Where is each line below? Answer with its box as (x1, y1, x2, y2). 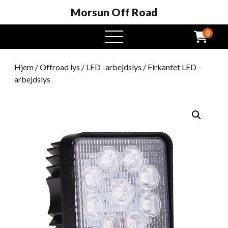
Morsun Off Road (70, 6, 158, 18)
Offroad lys (40, 62, 80, 72)
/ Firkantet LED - (141, 62, 201, 72)
